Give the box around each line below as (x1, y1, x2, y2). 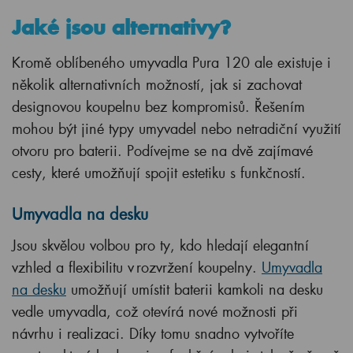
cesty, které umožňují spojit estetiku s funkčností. (12, 163, 306, 183)
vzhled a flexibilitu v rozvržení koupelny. (12, 258, 262, 277)
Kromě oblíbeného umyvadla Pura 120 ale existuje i (12, 53, 331, 72)
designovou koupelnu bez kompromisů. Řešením (12, 97, 305, 117)
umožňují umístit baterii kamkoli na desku (66, 280, 323, 299)
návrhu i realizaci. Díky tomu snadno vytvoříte (12, 324, 294, 344)
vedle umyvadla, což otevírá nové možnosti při (12, 302, 298, 321)
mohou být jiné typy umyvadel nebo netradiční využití (12, 119, 341, 139)
